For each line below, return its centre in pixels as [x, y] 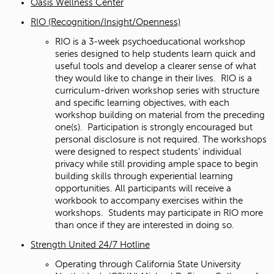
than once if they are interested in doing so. [145, 225]
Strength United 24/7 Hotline [90, 244]
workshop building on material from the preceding [160, 115]
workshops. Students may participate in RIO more [159, 213]
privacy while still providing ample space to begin [157, 164]
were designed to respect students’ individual [148, 151]
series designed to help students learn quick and [155, 54]
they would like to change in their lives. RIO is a [154, 78]
